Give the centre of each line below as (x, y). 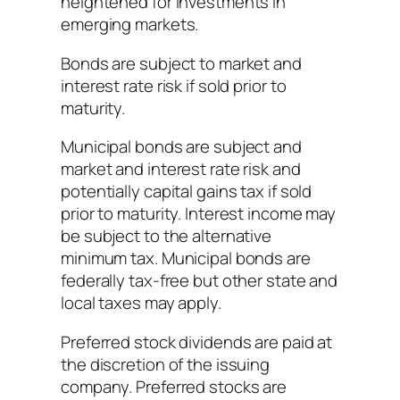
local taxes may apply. (141, 303)
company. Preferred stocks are (174, 386)
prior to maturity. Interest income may (199, 214)
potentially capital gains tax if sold (187, 192)
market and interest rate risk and (181, 169)
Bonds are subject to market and (181, 63)
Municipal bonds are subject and (181, 147)
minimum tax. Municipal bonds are (186, 258)
